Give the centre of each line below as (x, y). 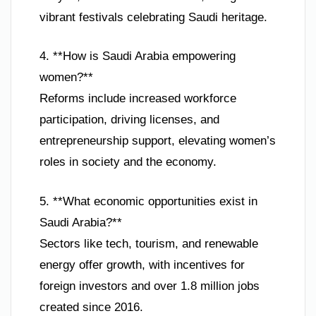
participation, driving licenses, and (129, 120)
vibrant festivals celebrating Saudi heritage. (153, 17)
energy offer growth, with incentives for (142, 265)
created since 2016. (91, 307)
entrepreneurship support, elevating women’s (158, 141)
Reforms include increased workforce (138, 99)
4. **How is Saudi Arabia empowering (138, 56)
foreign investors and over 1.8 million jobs (150, 286)
